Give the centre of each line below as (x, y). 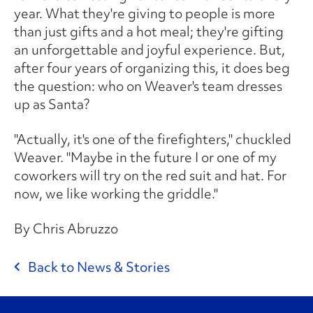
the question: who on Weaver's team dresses (148, 86)
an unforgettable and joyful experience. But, (149, 49)
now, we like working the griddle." (116, 193)
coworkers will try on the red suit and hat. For (150, 175)
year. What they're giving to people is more (144, 13)
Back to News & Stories (99, 267)
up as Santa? (51, 104)
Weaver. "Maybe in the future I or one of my (145, 157)
